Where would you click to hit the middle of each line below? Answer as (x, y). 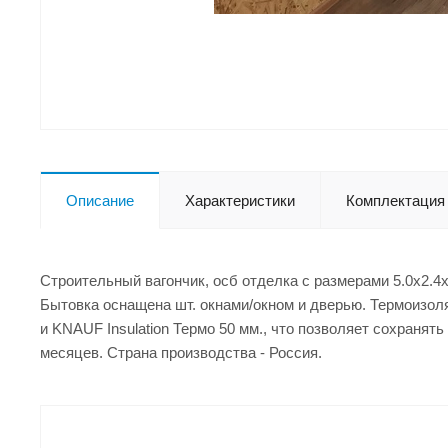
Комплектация (395, 200)
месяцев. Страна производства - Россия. (181, 352)
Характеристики (240, 200)
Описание (100, 200)
